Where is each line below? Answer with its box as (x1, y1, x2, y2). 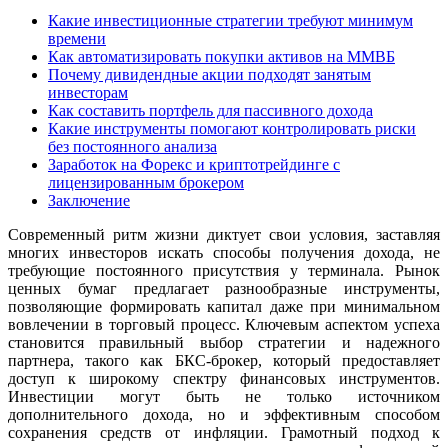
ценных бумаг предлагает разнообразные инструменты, (8, 279, 440, 297)
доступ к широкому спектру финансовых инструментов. (8, 369, 440, 387)
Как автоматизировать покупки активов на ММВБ (48, 47, 395, 65)
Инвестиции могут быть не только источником (8, 387, 440, 405)
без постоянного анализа (48, 137, 217, 155)
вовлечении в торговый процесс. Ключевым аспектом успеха (8, 315, 440, 333)
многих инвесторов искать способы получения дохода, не (8, 243, 440, 261)
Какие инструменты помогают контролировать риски (48, 119, 416, 137)
